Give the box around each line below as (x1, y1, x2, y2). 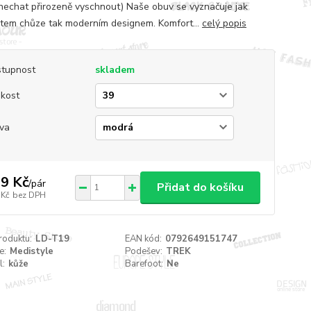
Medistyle (9, 244, 53, 258)
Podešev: (125, 244, 163, 258)
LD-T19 (35, 232, 69, 245)
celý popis (201, 16, 246, 30)
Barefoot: (125, 257, 164, 270)
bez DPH (12, 190, 46, 201)
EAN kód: (125, 232, 162, 245)
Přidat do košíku (156, 179, 244, 195)
